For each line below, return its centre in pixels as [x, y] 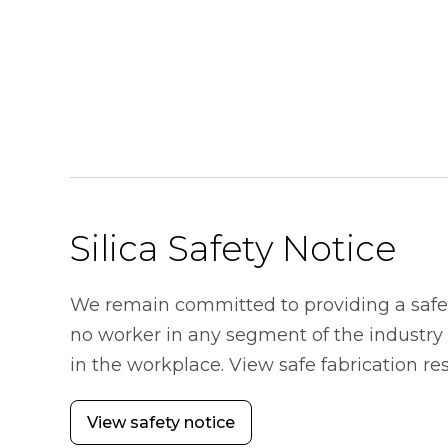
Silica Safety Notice [233, 249]
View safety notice [161, 422]
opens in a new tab [162, 433]
